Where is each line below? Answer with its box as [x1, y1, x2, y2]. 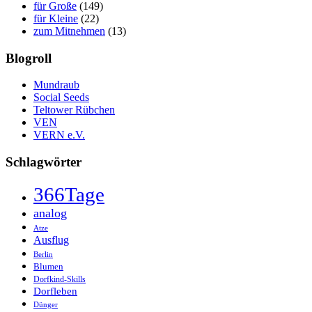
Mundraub [33, 79, 79, 91]
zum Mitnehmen [33, 24, 105, 37]
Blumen [33, 260, 63, 272]
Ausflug [33, 233, 69, 247]
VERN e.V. [33, 129, 85, 141]
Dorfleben [33, 284, 77, 297]
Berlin [33, 250, 53, 258]
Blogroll [6, 50, 52, 65]
